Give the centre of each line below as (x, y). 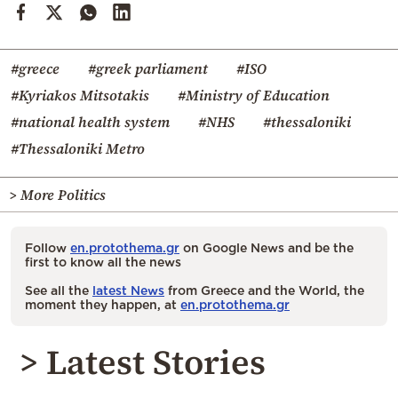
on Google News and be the (267, 248)
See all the (59, 291)
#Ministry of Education (254, 96)
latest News (128, 291)
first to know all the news (103, 262)
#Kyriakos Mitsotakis (80, 96)
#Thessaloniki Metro (78, 149)
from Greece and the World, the (264, 291)
